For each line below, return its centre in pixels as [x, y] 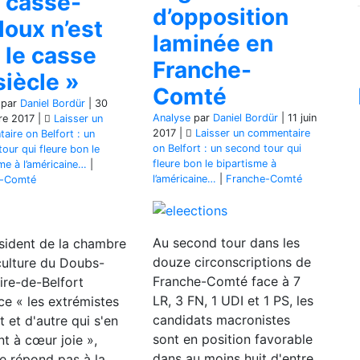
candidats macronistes [221, 319]
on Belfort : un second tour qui [227, 149]
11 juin [302, 118]
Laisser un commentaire [253, 133]
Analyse [172, 118]
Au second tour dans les [226, 242]
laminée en [213, 44]
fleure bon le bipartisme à [215, 164]
